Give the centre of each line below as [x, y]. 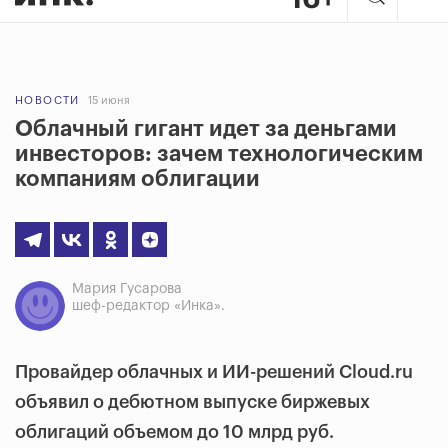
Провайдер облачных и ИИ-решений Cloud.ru [214, 372]
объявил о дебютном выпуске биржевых [192, 402]
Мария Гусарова [127, 289]
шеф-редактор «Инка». [148, 306]
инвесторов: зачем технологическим [219, 154]
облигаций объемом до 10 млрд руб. [174, 432]
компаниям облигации [137, 179]
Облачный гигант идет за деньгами [206, 129]
